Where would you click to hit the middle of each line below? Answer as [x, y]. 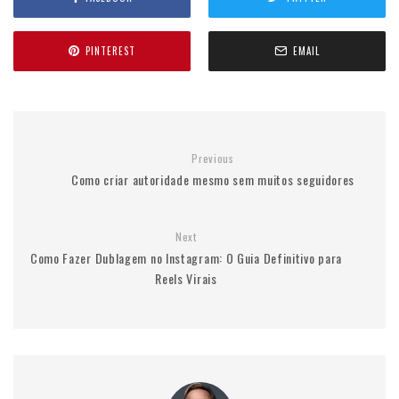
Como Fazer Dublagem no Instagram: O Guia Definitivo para [186, 257]
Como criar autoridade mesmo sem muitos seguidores [213, 179]
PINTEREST [110, 51]
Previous [213, 158]
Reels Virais [186, 278]
